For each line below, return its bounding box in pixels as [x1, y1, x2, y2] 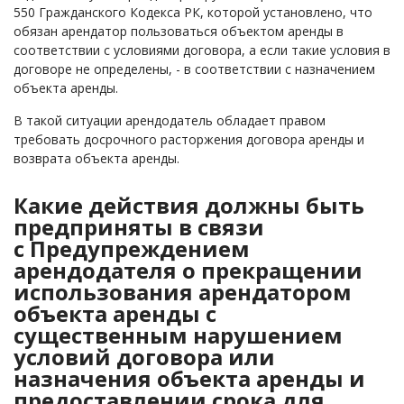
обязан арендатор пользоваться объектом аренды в [14, 23, 344, 40]
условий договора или [14, 342, 275, 372]
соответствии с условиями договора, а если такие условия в [14, 41, 390, 59]
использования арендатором [14, 277, 352, 307]
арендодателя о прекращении [14, 255, 363, 285]
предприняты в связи [14, 212, 264, 242]
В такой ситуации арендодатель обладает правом [14, 112, 326, 129]
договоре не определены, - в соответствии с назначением [14, 60, 375, 78]
